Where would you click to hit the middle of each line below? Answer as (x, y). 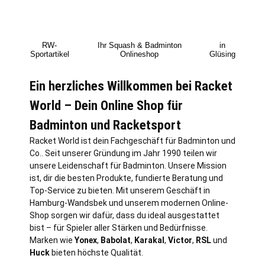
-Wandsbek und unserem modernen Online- (146, 203)
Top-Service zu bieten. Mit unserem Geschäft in (120, 190)
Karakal (149, 240)
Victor (180, 240)
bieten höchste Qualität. (96, 252)
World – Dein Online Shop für (106, 105)
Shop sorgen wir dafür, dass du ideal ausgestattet (125, 215)
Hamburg (47, 203)
